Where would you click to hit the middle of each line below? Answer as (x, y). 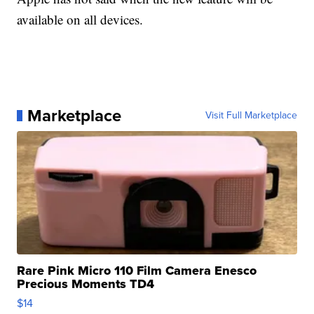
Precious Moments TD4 (86, 284)
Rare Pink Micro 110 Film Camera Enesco (137, 271)
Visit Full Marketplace (251, 116)
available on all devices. (80, 20)
